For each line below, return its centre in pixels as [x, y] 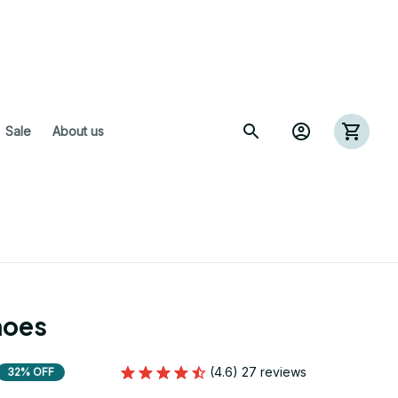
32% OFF [31, 371]
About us [79, 131]
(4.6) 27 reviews [258, 372]
